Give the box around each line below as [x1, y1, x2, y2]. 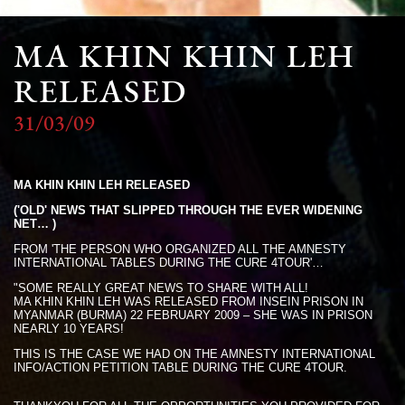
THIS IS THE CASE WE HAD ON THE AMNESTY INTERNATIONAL [14, 346, 375, 361]
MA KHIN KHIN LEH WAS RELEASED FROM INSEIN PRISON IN [14, 294, 363, 308]
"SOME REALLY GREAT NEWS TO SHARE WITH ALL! [14, 280, 308, 295]
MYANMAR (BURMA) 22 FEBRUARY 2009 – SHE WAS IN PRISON [14, 307, 372, 322]
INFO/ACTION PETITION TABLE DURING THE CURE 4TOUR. [14, 360, 347, 374]
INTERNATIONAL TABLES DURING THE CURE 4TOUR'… [14, 255, 324, 269]
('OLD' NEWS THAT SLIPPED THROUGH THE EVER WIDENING [14, 202, 363, 217]
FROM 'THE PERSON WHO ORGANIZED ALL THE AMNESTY [14, 241, 346, 256]
